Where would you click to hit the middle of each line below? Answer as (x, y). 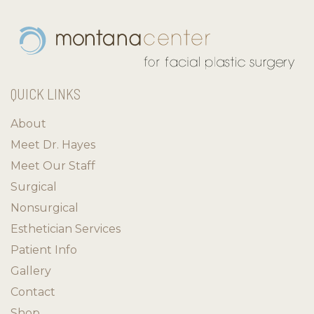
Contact (33, 292)
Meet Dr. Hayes (53, 144)
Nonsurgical (45, 207)
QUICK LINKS (46, 93)
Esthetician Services (66, 228)
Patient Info (44, 250)
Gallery (31, 271)
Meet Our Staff (53, 165)
